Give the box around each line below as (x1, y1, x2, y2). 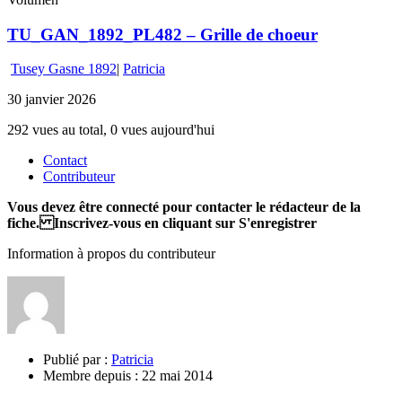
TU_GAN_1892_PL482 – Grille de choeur (7, 24, 318, 44)
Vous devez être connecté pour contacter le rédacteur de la (7, 199, 361, 215)
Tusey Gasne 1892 (11, 61, 117, 77)
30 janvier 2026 (7, 92, 96, 108)
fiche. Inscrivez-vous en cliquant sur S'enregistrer (7, 215, 317, 232)
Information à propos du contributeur (7, 246, 215, 262)
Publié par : (43, 352, 108, 368)
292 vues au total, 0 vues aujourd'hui (7, 122, 214, 138)
